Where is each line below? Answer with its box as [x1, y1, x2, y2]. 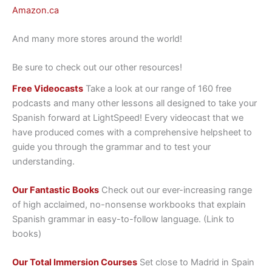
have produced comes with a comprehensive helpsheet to [12, 126, 252, 138]
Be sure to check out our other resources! [12, 62, 182, 73]
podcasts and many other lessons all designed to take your [12, 97, 257, 109]
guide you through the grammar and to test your [12, 141, 211, 152]
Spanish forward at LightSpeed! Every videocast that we [12, 112, 243, 123]
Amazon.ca [12, 4, 59, 16]
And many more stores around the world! [12, 33, 182, 45]
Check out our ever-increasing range [99, 185, 252, 195]
